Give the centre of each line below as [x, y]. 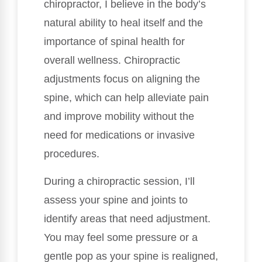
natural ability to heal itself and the [123, 23]
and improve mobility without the [119, 117]
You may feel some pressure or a [121, 237]
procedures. [72, 154]
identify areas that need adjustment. [127, 218]
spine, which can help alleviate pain [126, 98]
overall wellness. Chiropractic [112, 61]
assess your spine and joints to [116, 200]
